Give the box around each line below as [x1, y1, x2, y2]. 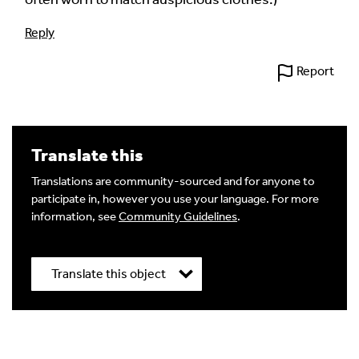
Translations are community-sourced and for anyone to [31, 173, 315, 188]
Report [296, 63, 334, 79]
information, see [31, 208, 119, 224]
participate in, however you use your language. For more [31, 191, 319, 206]
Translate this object [51, 265, 166, 281]
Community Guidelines [119, 208, 237, 224]
